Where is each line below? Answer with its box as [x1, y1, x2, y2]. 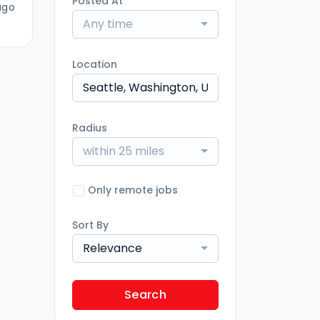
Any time [83, 16, 133, 32]
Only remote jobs [88, 183, 178, 197]
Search [124, 286, 167, 303]
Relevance [83, 240, 142, 256]
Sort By [72, 218, 109, 232]
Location [72, 57, 117, 71]
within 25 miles [83, 143, 164, 159]
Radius [72, 121, 107, 135]
